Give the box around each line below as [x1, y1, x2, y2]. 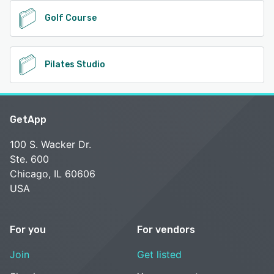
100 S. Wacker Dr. [10, 138, 91, 150]
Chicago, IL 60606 [10, 167, 95, 180]
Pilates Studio [45, 59, 105, 70]
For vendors [137, 223, 195, 235]
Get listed [137, 248, 182, 261]
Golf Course [45, 12, 97, 23]
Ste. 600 [10, 152, 49, 165]
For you [10, 223, 46, 235]
